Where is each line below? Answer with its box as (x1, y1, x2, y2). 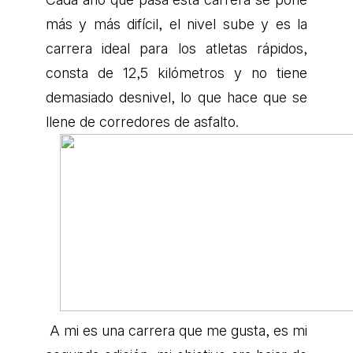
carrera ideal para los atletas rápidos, (46, 39, 307, 57)
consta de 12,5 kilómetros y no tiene (46, 64, 307, 81)
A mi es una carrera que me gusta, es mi (46, 321, 307, 339)
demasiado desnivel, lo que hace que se (46, 88, 307, 106)
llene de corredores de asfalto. (46, 113, 239, 130)
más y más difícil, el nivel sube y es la (46, 15, 307, 32)
